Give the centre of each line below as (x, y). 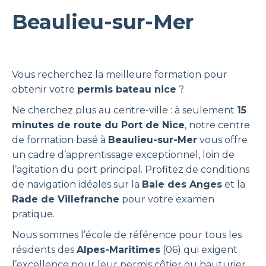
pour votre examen (167, 199)
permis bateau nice (127, 89)
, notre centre (217, 125)
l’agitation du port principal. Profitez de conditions (131, 170)
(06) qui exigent (199, 250)
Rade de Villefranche (66, 199)
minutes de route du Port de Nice (98, 125)
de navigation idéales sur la (77, 184)
